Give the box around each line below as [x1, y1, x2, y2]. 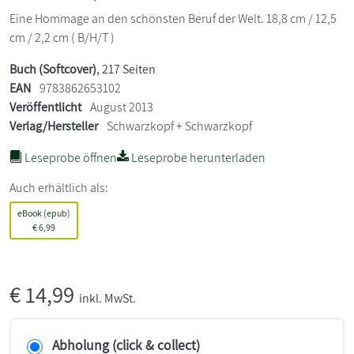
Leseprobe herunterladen [129, 149, 265, 166]
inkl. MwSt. [79, 289, 136, 307]
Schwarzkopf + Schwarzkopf [107, 117, 252, 134]
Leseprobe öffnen [22, 149, 117, 166]
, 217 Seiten [96, 60, 156, 77]
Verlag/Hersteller [9, 117, 98, 134]
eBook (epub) [17, 206, 70, 219]
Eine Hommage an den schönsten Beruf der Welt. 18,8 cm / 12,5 [9, 9, 337, 27]
